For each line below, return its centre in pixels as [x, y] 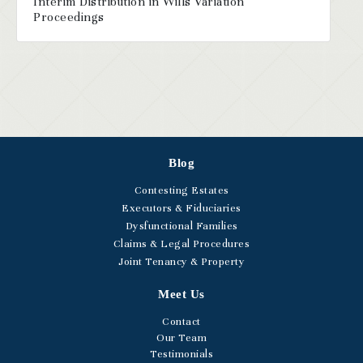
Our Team [181, 338]
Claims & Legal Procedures [181, 244]
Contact [181, 322]
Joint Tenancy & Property [181, 262]
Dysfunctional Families [181, 226]
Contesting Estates [181, 191]
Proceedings [69, 17]
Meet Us [181, 295]
